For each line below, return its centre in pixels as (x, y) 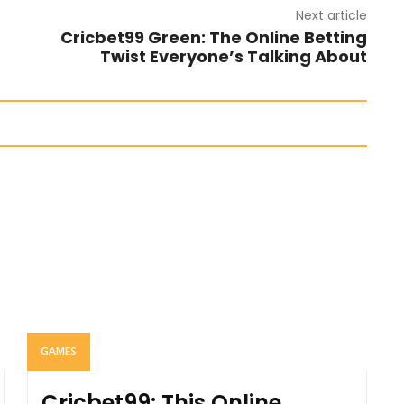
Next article (331, 15)
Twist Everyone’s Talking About (233, 56)
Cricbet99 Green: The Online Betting (213, 37)
